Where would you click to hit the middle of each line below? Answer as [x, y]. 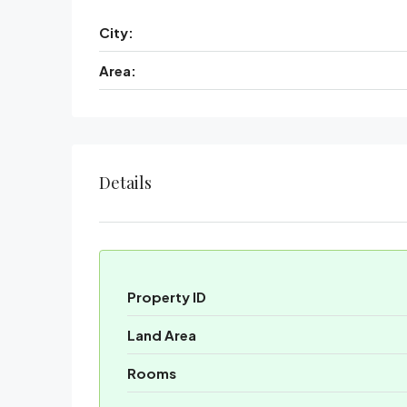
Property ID [167, 296]
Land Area [162, 334]
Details [125, 182]
